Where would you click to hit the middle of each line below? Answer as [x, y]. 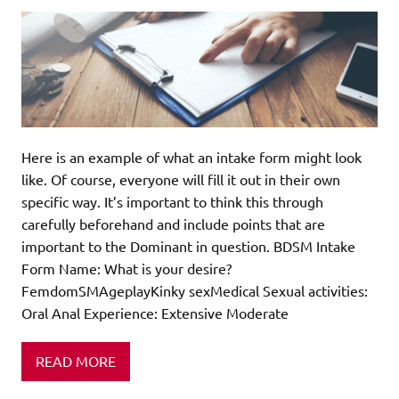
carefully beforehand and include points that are [173, 223]
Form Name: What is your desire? [126, 268]
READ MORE [76, 361]
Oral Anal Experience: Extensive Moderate [155, 312]
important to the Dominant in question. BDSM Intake [188, 245]
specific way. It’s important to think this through [172, 201]
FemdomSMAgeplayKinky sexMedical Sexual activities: [195, 290]
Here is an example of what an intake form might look [191, 156]
